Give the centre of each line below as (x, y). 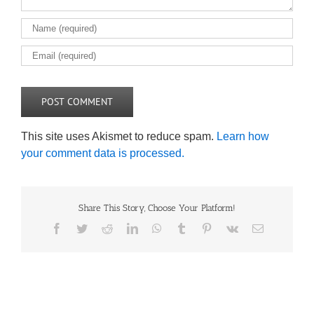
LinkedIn (157, 227)
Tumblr (202, 227)
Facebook (83, 227)
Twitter (102, 227)
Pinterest (230, 227)
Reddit (127, 227)
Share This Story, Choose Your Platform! (157, 208)
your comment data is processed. (103, 153)
